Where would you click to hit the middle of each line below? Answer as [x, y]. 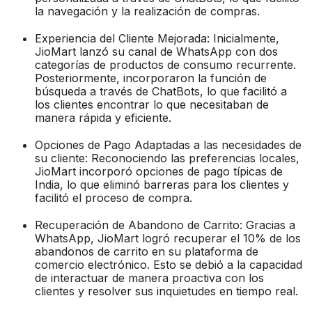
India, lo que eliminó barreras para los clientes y [162, 184]
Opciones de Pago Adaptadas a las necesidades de [168, 145]
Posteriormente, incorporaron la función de [151, 78]
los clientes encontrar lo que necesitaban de [152, 104]
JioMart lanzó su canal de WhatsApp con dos [156, 51]
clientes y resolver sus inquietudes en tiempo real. [166, 291]
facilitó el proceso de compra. [114, 197]
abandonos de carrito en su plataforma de [147, 251]
